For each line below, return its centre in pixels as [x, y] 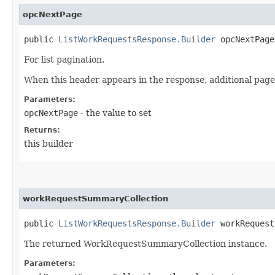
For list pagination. [64, 59]
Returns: [42, 130]
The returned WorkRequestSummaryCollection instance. [145, 243]
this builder [48, 143]
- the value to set [115, 113]
